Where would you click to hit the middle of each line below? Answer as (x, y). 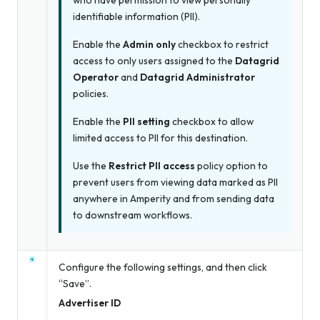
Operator (96, 77)
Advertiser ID (90, 302)
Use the (91, 166)
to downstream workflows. (132, 215)
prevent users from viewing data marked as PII (175, 182)
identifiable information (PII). (136, 17)
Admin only (149, 45)
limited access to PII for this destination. (160, 138)
